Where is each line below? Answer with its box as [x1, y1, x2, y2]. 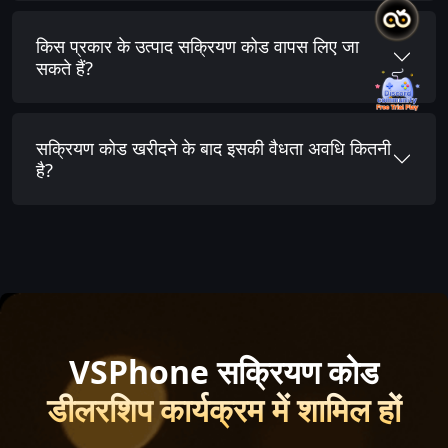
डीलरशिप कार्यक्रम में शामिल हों [47, 388, 401, 432]
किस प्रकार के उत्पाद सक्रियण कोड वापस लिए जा [36, 33, 359, 59]
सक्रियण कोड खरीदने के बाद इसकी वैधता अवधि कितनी [36, 135, 391, 161]
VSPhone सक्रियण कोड [69, 350, 379, 394]
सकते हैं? [36, 55, 93, 81]
